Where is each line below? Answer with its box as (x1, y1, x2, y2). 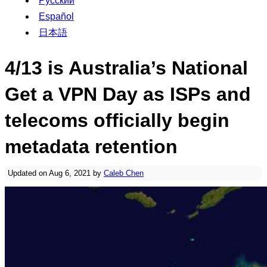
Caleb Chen (104, 169, 144, 178)
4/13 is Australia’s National (5, 57, 248, 79)
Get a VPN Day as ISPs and (5, 83, 251, 105)
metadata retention (5, 136, 178, 157)
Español (39, 11, 74, 21)
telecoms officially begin (5, 110, 229, 131)
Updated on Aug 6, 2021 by (8, 169, 104, 178)
